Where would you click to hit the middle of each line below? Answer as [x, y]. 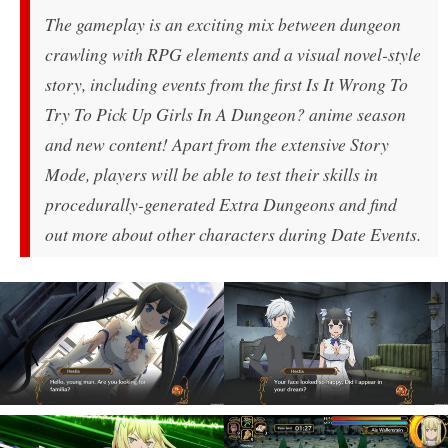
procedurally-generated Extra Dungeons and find [221, 203]
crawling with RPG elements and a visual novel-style [233, 53]
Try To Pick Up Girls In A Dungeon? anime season [225, 113]
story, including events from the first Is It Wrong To [226, 83]
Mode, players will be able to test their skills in [211, 173]
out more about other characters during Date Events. [233, 233]
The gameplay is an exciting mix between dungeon [223, 23]
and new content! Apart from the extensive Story [217, 143]
